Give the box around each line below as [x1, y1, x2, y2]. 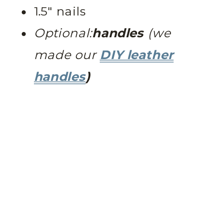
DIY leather [99, 47, 174, 63]
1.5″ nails [34, 4, 87, 19]
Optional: [34, 26, 93, 41]
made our [34, 47, 96, 63]
